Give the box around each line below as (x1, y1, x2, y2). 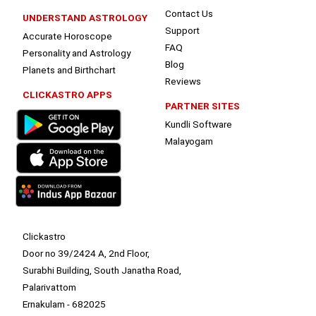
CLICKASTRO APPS (23, 89, 113, 101)
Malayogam (165, 135, 213, 147)
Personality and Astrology (23, 47, 131, 59)
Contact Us (165, 8, 213, 20)
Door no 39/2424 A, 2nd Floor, (23, 248, 150, 260)
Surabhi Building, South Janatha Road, (23, 265, 182, 276)
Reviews (165, 75, 201, 87)
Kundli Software (165, 119, 232, 130)
